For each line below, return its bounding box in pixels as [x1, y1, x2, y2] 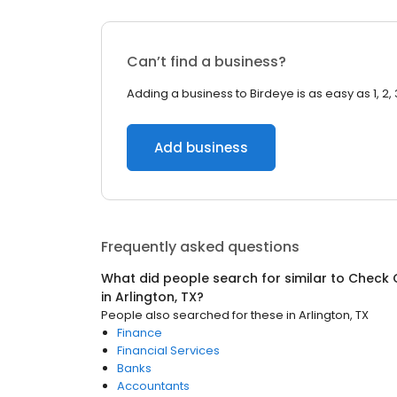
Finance [117, 324, 162, 341]
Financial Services [117, 342, 220, 359]
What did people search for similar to [101, 269, 348, 287]
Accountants [117, 378, 190, 394]
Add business [154, 138, 248, 157]
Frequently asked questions [101, 237, 300, 257]
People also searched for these [101, 307, 284, 323]
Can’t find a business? [127, 51, 286, 72]
